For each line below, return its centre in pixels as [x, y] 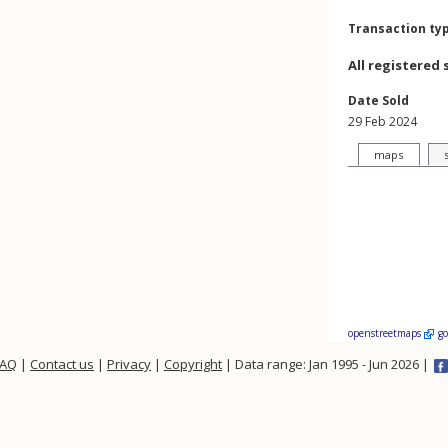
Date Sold [378, 100]
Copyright [193, 364]
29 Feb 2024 [382, 121]
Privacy [129, 364]
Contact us [62, 364]
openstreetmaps [386, 333]
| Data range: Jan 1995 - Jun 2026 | [327, 364]
